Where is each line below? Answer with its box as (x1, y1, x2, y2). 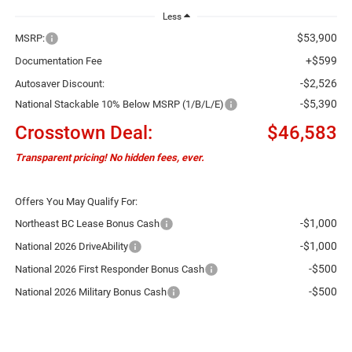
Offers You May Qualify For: (14, 195, 137, 207)
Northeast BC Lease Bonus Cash (14, 217, 159, 229)
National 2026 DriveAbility (14, 240, 128, 252)
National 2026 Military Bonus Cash (14, 285, 167, 298)
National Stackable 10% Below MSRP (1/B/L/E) (14, 97, 224, 110)
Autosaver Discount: (14, 77, 104, 90)
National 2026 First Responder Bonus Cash (14, 262, 204, 275)
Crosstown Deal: (14, 121, 152, 144)
